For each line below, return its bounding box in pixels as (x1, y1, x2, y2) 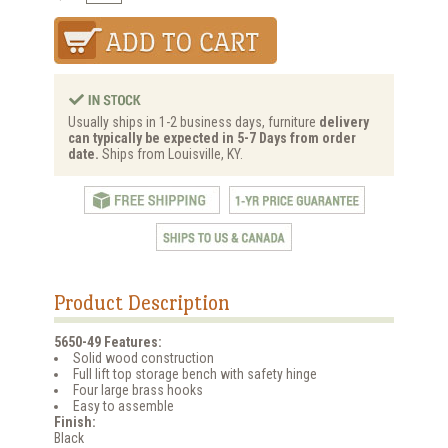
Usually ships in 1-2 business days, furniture (68, 114, 319, 131)
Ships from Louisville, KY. (99, 146, 243, 163)
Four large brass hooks (73, 381, 203, 398)
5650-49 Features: (54, 333, 162, 350)
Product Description (54, 290, 230, 315)
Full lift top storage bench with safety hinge (73, 365, 317, 382)
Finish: (54, 413, 96, 430)
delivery (319, 114, 369, 131)
